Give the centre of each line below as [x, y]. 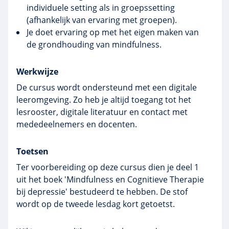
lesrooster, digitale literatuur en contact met [102, 112]
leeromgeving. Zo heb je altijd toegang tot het [104, 100]
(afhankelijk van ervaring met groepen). [102, 20]
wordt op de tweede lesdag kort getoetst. [96, 204]
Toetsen [32, 151]
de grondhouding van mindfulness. [94, 44]
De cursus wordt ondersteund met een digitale [107, 87]
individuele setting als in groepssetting [101, 8]
